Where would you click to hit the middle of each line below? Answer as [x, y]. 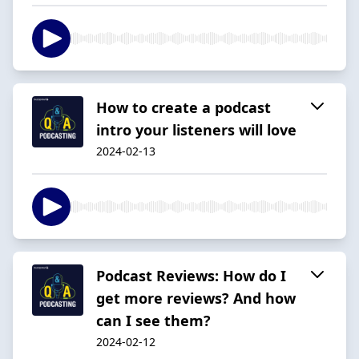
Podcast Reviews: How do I [191, 275]
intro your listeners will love [196, 129]
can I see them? [153, 320]
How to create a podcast [184, 107]
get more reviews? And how [196, 298]
